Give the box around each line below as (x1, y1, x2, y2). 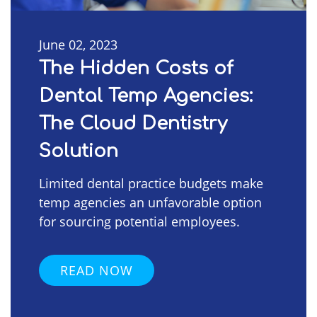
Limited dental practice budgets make (39, 174, 263, 192)
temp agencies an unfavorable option (39, 193, 262, 211)
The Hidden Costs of (39, 57, 234, 79)
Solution (39, 140, 118, 161)
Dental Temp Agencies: (39, 85, 253, 106)
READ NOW (60, 261, 133, 279)
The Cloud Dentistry (39, 113, 227, 134)
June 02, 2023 (39, 35, 117, 53)
